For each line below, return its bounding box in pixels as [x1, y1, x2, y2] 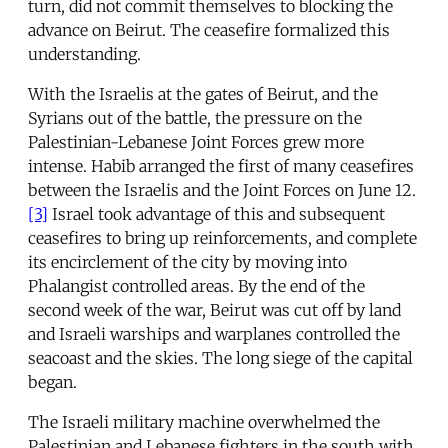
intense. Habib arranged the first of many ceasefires [28, 155, 414, 176]
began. [28, 371, 77, 392]
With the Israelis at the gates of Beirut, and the [28, 83, 378, 104]
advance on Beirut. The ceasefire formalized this [28, 19, 390, 40]
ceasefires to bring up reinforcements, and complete [28, 227, 417, 248]
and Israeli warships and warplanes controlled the [28, 323, 400, 344]
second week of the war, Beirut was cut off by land [28, 299, 401, 320]
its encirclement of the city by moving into [28, 251, 347, 272]
